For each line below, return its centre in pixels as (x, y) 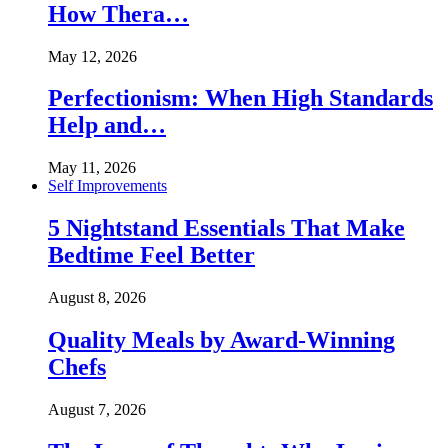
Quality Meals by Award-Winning (221, 340)
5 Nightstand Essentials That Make (226, 228)
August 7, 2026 (97, 409)
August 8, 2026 (97, 298)
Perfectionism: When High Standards (240, 98)
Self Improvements (107, 186)
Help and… (107, 125)
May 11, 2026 (92, 168)
